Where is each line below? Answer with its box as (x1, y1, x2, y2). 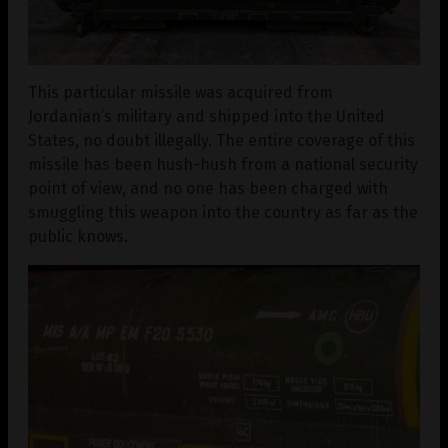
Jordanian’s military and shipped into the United (28, 107, 385, 127)
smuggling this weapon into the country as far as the (28, 203, 418, 223)
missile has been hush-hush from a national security (28, 155, 418, 175)
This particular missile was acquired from (28, 83, 333, 103)
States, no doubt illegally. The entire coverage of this (28, 131, 415, 151)
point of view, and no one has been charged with (28, 179, 388, 199)
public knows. (28, 227, 128, 247)
